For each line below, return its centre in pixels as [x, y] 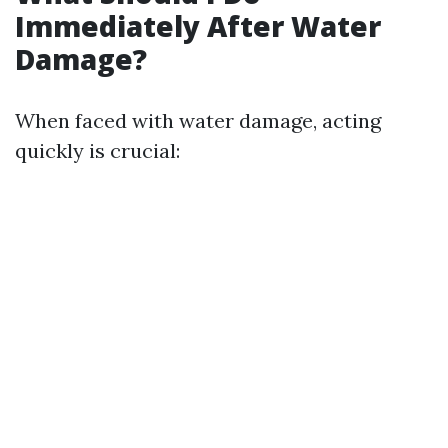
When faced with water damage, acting [198, 120]
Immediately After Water [198, 26]
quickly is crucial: [97, 150]
